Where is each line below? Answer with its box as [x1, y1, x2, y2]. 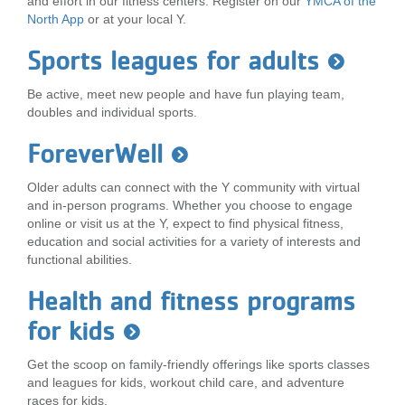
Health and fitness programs [27, 286, 355, 316]
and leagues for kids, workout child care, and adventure [27, 375, 344, 390]
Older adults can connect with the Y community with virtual [27, 180, 360, 194]
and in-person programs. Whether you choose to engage [27, 198, 353, 212]
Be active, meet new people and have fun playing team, [27, 87, 344, 101]
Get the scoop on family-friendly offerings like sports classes [27, 357, 370, 372]
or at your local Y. [84, 12, 186, 26]
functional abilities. [27, 252, 132, 267]
